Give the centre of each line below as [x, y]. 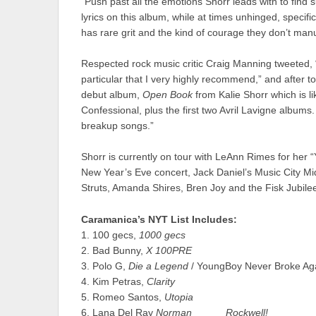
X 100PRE [169, 250]
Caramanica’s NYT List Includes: [159, 219]
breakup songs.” [117, 126]
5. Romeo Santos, [123, 297]
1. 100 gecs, [110, 235]
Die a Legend [158, 266]
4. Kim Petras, [114, 281]
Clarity [161, 281]
